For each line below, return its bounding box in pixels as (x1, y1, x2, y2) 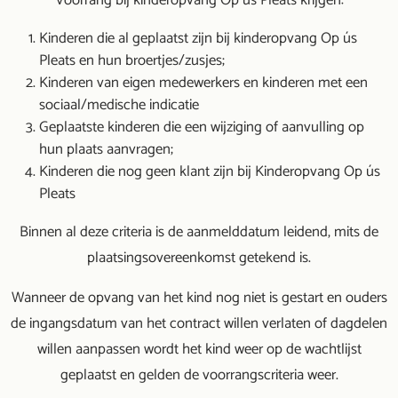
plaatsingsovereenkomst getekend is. (87, 246, 311, 270)
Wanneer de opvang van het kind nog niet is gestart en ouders (11, 286, 387, 310)
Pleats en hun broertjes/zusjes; (39, 49, 225, 73)
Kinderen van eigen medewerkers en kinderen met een (39, 71, 368, 95)
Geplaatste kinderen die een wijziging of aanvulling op (39, 115, 364, 139)
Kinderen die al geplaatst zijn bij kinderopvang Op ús (39, 27, 357, 51)
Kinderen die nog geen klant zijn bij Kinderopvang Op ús (39, 160, 380, 184)
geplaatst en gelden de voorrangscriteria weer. (60, 363, 338, 387)
